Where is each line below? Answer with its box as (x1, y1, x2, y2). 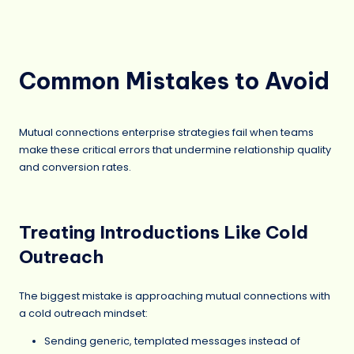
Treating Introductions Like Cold (19, 221, 308, 244)
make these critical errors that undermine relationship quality (19, 143, 331, 157)
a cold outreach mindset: (19, 306, 148, 320)
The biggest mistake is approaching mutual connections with (19, 288, 330, 303)
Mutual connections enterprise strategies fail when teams (19, 126, 314, 140)
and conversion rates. (19, 160, 131, 175)
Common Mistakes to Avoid (19, 66, 330, 96)
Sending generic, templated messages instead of (44, 334, 300, 348)
